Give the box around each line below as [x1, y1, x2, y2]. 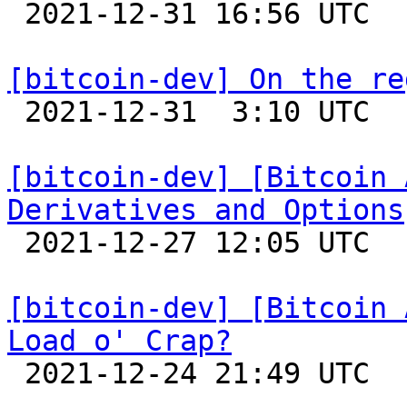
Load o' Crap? [7, 324, 232, 357]
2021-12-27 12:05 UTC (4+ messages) [7, 226, 25, 259]
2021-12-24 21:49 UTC [7, 357, 25, 390]
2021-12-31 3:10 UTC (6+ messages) [7, 95, 25, 128]
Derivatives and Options [7, 194, 404, 226]
